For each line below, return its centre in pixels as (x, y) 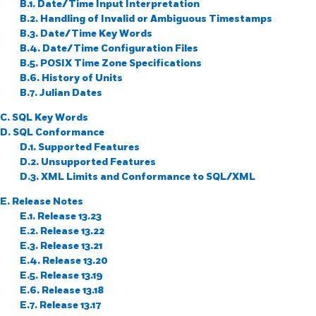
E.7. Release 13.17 (61, 305)
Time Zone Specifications (138, 63)
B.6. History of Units (71, 78)
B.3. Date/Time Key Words (86, 33)
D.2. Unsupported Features (88, 162)
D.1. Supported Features (80, 147)
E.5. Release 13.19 (61, 275)
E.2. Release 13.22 (62, 231)
